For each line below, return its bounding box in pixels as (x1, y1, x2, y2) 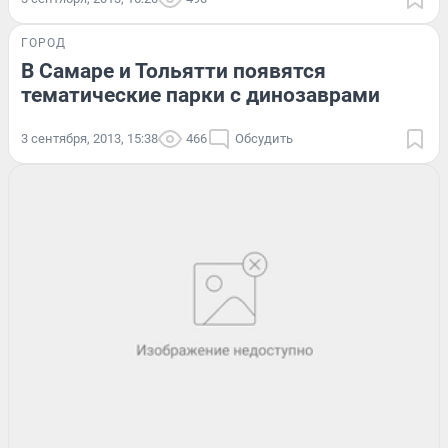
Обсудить (235, 131, 293, 146)
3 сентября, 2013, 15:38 (21, 131, 158, 146)
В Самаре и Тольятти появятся (21, 59, 326, 83)
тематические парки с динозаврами (21, 83, 380, 107)
